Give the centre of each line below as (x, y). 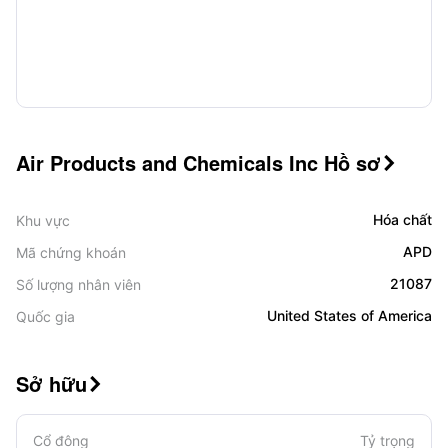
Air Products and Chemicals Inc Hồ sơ (198, 162)
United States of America (349, 315)
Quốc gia (45, 316)
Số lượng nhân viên (78, 284)
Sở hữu (51, 383)
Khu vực (43, 220)
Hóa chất (402, 219)
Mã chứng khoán (71, 252)
